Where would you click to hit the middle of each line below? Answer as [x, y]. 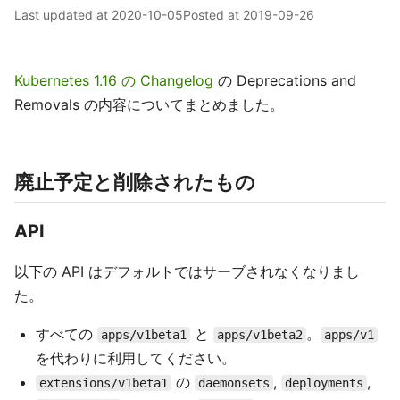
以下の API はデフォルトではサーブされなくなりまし [187, 271]
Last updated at [63, 15]
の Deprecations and [285, 80]
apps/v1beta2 [260, 335]
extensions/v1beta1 [104, 383]
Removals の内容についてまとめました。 [149, 104]
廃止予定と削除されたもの [135, 182]
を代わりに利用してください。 [136, 358]
